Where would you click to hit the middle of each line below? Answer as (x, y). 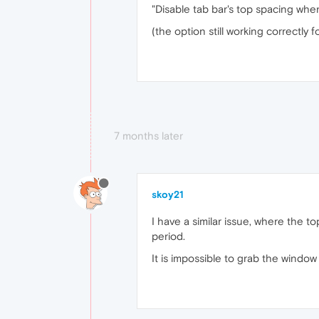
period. (168, 236)
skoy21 (168, 194)
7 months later (148, 136)
